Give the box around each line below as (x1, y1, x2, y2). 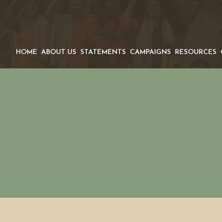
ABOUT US (41, 48, 76, 56)
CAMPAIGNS (129, 48, 171, 56)
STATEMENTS (80, 48, 126, 56)
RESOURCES (174, 48, 217, 56)
